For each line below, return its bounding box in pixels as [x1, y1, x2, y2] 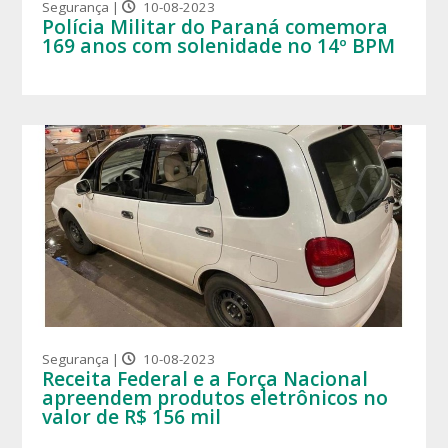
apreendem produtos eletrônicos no [42, 383, 389, 411]
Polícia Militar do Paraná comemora [42, 13, 389, 41]
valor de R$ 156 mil [42, 402, 222, 430]
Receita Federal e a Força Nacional [42, 364, 369, 392]
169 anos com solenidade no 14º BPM [42, 32, 396, 60]
